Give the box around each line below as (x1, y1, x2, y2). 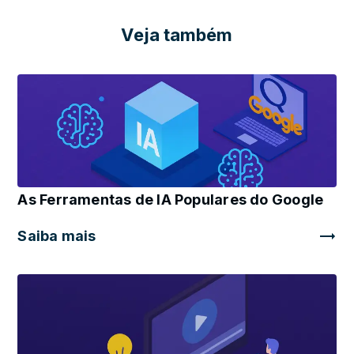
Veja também (121, 24, 233, 46)
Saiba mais (17, 228, 96, 245)
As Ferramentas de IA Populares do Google (17, 191, 324, 209)
